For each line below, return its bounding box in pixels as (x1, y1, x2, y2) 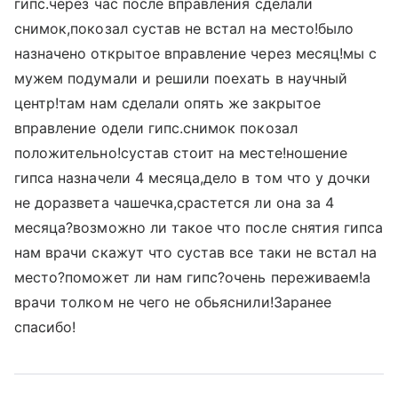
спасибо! (14, 318, 76, 336)
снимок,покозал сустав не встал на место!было (14, 20, 354, 37)
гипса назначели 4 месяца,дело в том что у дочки (14, 169, 371, 187)
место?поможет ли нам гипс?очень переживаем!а (14, 268, 371, 286)
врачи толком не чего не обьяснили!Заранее (14, 293, 331, 311)
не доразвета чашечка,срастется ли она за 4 (14, 194, 335, 211)
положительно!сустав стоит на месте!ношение (14, 144, 348, 162)
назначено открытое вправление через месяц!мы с (14, 44, 378, 62)
